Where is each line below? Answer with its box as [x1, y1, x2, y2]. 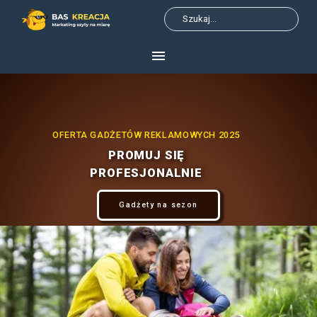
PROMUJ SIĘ [154, 211, 263, 232]
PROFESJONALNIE [128, 236, 289, 257]
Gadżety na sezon [170, 285, 283, 299]
